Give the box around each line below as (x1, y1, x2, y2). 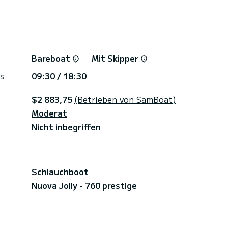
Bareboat (32, 51, 72, 64)
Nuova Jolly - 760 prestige (32, 179, 137, 191)
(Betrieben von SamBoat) (74, 93, 176, 105)
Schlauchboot (32, 165, 89, 178)
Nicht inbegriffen (32, 120, 101, 133)
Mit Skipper (92, 51, 140, 64)
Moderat (32, 106, 67, 119)
